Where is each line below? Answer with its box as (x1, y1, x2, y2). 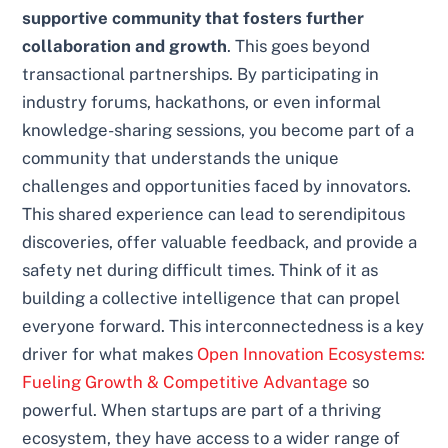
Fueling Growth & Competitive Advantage (22, 371, 349, 392)
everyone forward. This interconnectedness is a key (22, 315, 425, 336)
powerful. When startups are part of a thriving (22, 399, 382, 420)
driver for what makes (22, 343, 198, 364)
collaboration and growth (22, 35, 228, 56)
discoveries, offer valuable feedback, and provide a (22, 231, 418, 252)
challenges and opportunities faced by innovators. (22, 175, 412, 196)
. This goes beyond (227, 35, 371, 56)
